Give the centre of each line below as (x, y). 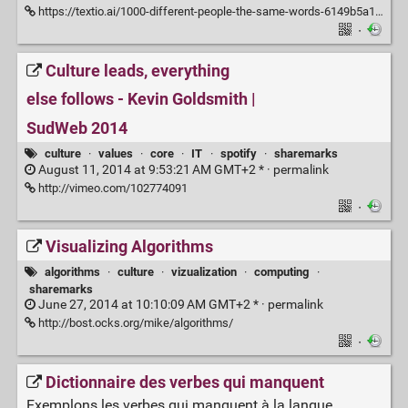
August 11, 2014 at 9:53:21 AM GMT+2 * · (154, 169)
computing (282, 272)
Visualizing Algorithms (129, 247)
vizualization (204, 272)
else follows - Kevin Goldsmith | (141, 100)
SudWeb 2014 (76, 129)
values (115, 154)
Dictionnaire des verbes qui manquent (184, 382)
